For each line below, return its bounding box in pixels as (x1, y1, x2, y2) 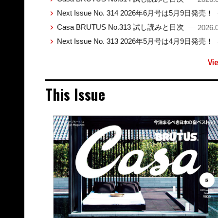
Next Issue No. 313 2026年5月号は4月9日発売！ (56, 36, 215, 45)
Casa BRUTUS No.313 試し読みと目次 (56, 22, 186, 31)
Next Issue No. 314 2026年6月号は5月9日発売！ (56, 8, 215, 17)
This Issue (45, 83, 105, 105)
